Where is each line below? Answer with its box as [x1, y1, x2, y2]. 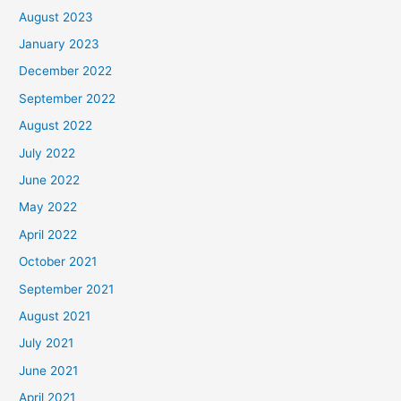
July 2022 [19, 145, 76, 160]
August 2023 [19, 9, 94, 24]
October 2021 [19, 254, 98, 269]
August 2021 [19, 308, 91, 323]
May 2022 [19, 200, 78, 215]
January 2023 [19, 36, 100, 51]
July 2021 [19, 336, 74, 351]
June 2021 [19, 363, 79, 378]
